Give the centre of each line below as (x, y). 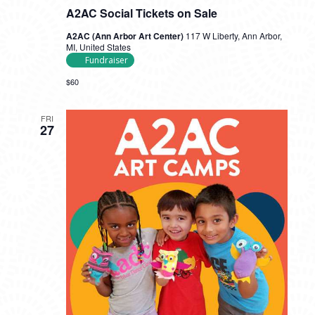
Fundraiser (106, 60)
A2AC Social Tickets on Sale (141, 13)
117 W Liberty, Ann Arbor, (233, 36)
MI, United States (98, 47)
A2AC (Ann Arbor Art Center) (126, 36)
